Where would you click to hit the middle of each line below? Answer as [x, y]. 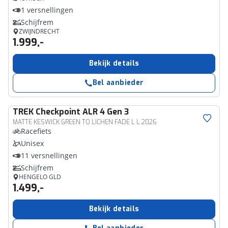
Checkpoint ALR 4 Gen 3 [82, 112]
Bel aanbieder [118, 83]
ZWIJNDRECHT [39, 31]
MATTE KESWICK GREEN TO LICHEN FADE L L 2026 [85, 122]
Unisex [32, 143]
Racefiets [36, 131]
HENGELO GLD [40, 177]
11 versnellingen [49, 155]
